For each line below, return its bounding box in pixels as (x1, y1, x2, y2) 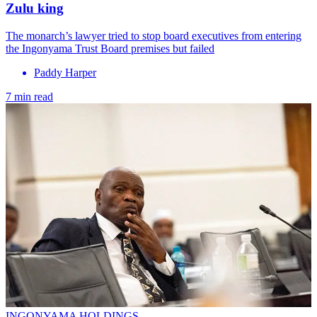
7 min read (6, 91, 53, 103)
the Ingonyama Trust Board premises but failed (6, 42, 214, 55)
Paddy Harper (34, 67, 96, 79)
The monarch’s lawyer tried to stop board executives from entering (6, 30, 301, 42)
